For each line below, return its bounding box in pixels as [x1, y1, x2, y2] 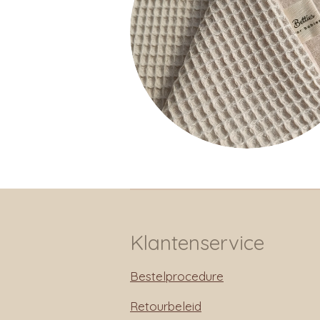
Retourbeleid [130, 299, 201, 314]
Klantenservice [130, 230, 264, 256]
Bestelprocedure [130, 269, 224, 284]
